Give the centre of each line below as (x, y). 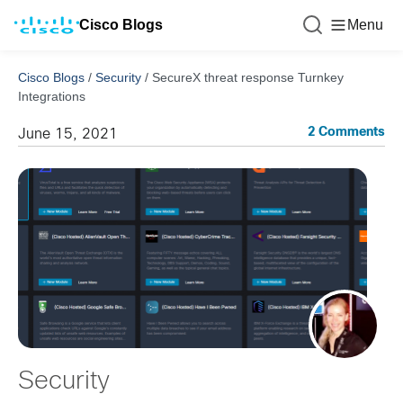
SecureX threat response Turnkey (248, 77)
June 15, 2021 (68, 134)
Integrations (52, 96)
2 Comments (346, 133)
